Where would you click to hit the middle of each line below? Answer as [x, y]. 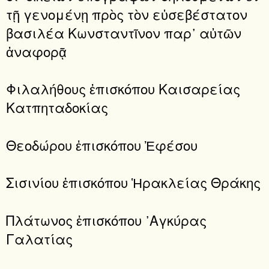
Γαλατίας [39, 238]
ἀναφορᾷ [36, 51]
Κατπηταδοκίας [57, 107]
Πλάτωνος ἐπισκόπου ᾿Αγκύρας [106, 219]
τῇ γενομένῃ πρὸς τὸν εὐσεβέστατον [127, 14]
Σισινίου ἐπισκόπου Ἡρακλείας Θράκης [133, 182]
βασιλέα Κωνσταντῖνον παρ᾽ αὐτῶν [124, 33]
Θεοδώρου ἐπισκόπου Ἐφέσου [102, 144]
